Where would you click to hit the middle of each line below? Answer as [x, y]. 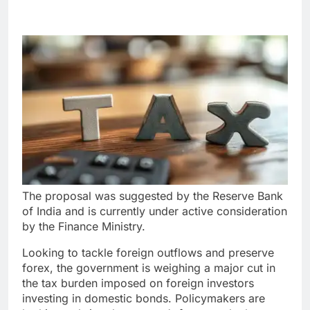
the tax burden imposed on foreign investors [138, 283]
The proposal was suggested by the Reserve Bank [153, 196]
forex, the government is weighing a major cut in [149, 268]
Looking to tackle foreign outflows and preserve [148, 253]
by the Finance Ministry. [84, 227]
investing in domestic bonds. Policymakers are [144, 299]
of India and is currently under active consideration [155, 211]
